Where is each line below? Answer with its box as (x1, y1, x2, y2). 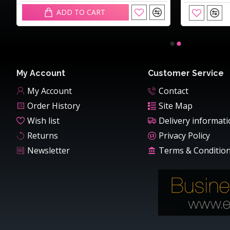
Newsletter (27, 145, 70, 157)
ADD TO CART (56, 7, 106, 17)
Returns (27, 130, 58, 142)
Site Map (159, 100, 193, 112)
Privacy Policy (159, 130, 210, 142)
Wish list (27, 115, 60, 127)
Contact (159, 85, 188, 97)
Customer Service (148, 68, 224, 79)
